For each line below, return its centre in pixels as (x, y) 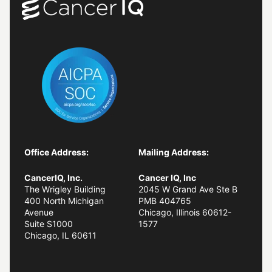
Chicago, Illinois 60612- (185, 212)
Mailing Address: (174, 152)
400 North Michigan (64, 200)
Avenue (39, 212)
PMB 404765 (165, 200)
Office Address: (56, 152)
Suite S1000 (49, 223)
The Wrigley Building (65, 189)
